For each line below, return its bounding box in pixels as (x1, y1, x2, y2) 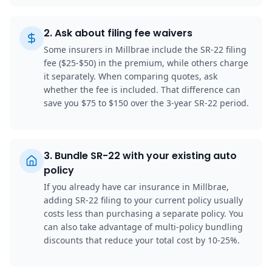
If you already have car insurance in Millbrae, (44, 180, 229, 192)
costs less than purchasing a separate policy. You (44, 207, 243, 219)
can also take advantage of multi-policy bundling (44, 220, 243, 233)
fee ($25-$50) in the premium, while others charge (44, 56, 248, 69)
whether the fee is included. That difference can (44, 83, 240, 95)
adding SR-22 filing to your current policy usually (44, 194, 243, 206)
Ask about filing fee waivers (55, 25, 192, 40)
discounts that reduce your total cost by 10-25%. (44, 234, 240, 246)
